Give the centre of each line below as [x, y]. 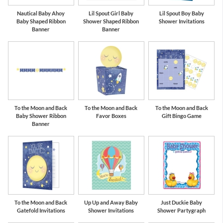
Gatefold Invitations [41, 210]
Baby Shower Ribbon [41, 115]
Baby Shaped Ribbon [41, 21]
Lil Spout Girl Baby [111, 13]
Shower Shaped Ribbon [111, 21]
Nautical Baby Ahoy [41, 13]
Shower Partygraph [182, 210]
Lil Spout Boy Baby [181, 13]
